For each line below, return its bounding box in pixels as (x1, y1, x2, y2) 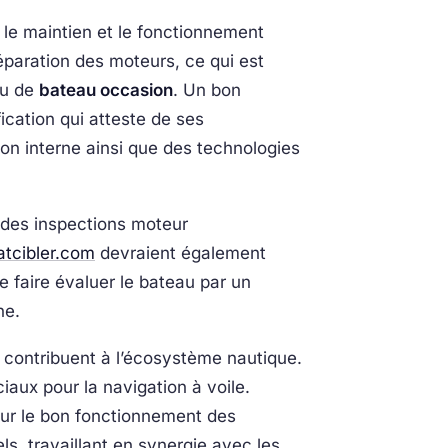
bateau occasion (39, 80, 173, 100)
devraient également (95, 243, 266, 263)
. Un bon (173, 80, 241, 100)
